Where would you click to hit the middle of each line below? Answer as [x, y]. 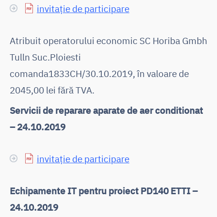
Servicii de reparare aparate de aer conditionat [106, 110]
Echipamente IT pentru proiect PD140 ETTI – [104, 190]
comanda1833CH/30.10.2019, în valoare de [99, 73]
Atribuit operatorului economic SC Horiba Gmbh [108, 40]
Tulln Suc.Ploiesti [45, 57]
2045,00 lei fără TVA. [52, 90]
